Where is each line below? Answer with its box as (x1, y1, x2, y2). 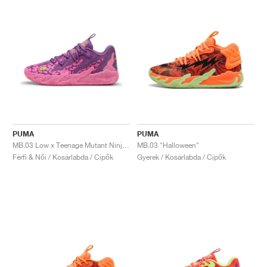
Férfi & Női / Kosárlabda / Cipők (13, 152, 113, 162)
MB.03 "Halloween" (137, 140, 199, 150)
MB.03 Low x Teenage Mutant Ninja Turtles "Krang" (122, 140, 129, 150)
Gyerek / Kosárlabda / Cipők (137, 152, 226, 162)
